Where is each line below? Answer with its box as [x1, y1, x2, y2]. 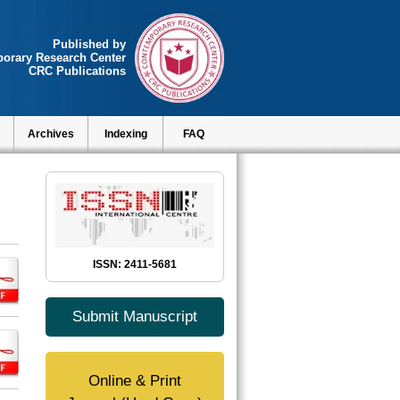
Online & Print [88, 372, 181, 389]
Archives [28, 128, 74, 140]
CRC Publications [29, 64, 126, 78]
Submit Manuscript [72, 308, 197, 325]
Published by [53, 37, 126, 51]
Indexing [104, 128, 147, 140]
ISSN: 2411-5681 [93, 258, 177, 271]
